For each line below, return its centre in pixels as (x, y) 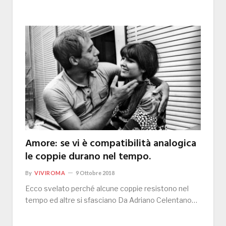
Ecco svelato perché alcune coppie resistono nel (107, 189)
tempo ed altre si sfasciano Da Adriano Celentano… (111, 200)
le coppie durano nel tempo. (88, 157)
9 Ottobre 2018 (95, 173)
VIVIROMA (50, 173)
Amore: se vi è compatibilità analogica (111, 144)
